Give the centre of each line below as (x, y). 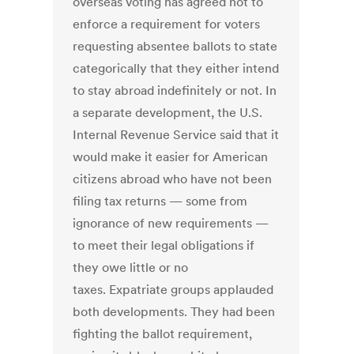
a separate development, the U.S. (168, 113)
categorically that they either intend (176, 68)
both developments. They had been (174, 312)
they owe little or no (131, 267)
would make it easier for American (171, 157)
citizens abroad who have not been (173, 179)
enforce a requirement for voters (167, 24)
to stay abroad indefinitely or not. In (175, 90)
